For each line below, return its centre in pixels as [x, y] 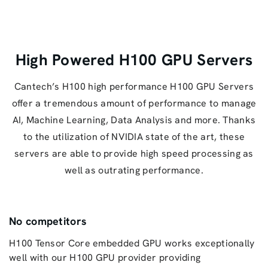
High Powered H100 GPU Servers [134, 60]
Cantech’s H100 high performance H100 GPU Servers [134, 86]
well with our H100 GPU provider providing [105, 257]
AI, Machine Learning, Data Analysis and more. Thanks [134, 120]
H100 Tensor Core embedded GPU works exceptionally [132, 243]
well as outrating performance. [134, 170]
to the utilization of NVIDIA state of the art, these [134, 136]
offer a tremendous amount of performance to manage [134, 103]
